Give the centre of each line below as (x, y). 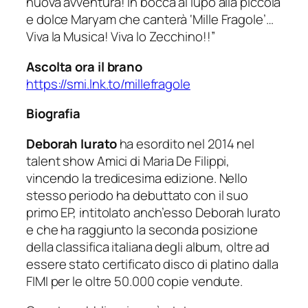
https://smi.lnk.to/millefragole (108, 84)
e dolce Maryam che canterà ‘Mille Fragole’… (150, 20)
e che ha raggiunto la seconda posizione (142, 229)
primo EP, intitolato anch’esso (111, 212)
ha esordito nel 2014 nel (186, 143)
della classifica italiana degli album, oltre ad (148, 246)
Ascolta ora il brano (84, 66)
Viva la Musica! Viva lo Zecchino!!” (121, 37)
